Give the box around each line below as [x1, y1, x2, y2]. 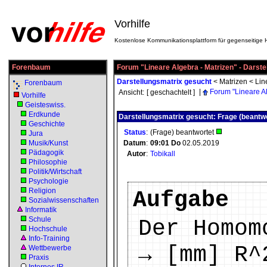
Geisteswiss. [25, 101, 66, 109]
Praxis [29, 253, 49, 262]
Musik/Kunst [29, 139, 68, 147]
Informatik [25, 206, 57, 214]
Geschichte [29, 120, 65, 128]
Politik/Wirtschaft [29, 167, 82, 176]
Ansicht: [119, 88, 144, 97]
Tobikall [150, 150, 175, 158]
